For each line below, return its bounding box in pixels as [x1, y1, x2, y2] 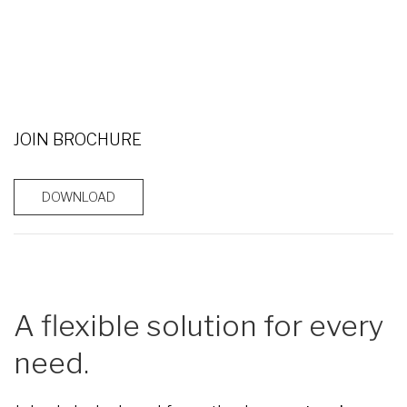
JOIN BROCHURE [14, 129, 142, 149]
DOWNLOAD [42, 188, 115, 204]
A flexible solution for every [14, 307, 384, 343]
